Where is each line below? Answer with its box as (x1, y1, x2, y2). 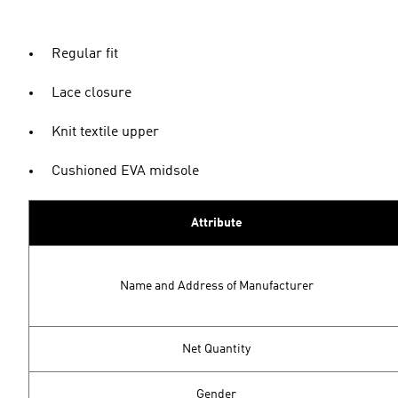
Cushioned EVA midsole (52, 164, 199, 179)
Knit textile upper (52, 125, 159, 139)
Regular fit (52, 47, 118, 61)
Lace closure (52, 86, 131, 100)
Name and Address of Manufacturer (119, 280, 314, 292)
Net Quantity (182, 343, 251, 355)
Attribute (190, 217, 243, 229)
